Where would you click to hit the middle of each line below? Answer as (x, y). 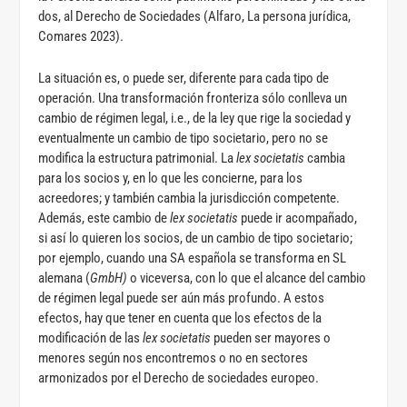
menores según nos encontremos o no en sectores (174, 357)
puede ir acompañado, (299, 218)
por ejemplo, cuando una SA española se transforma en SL (193, 258)
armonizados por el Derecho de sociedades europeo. (179, 377)
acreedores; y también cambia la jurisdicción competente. (189, 198)
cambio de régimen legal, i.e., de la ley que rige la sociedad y (195, 118)
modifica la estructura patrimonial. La (138, 158)
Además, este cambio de (104, 218)
